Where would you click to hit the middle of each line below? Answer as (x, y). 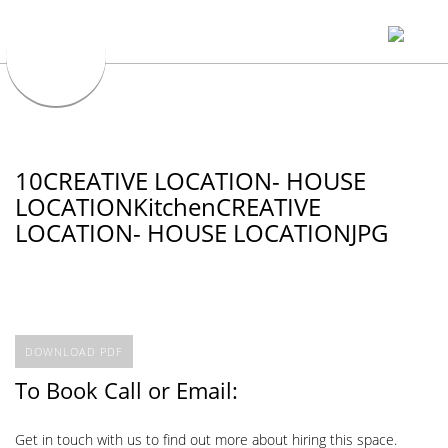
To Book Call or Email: (126, 389)
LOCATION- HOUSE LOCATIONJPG (201, 232)
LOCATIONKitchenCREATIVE (168, 206)
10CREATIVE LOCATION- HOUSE (190, 180)
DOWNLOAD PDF (74, 351)
